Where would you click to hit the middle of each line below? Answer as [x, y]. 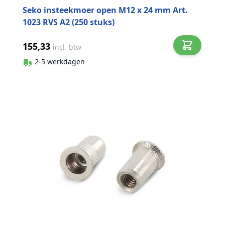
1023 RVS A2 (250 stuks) [69, 22]
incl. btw [67, 47]
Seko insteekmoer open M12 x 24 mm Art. [105, 10]
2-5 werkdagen [60, 61]
